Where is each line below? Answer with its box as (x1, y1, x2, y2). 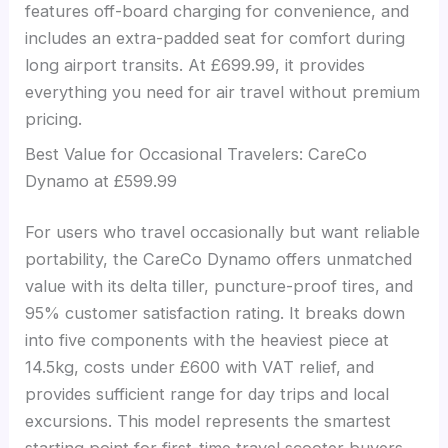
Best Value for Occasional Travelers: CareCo (25, 143, 368, 164)
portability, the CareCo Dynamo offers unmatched (25, 249, 413, 270)
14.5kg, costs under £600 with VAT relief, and (25, 357, 375, 378)
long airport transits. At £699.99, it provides (25, 54, 366, 75)
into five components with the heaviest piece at (25, 330, 390, 351)
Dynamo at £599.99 (25, 170, 178, 191)
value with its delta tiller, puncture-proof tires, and (25, 276, 414, 297)
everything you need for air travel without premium (25, 81, 421, 102)
